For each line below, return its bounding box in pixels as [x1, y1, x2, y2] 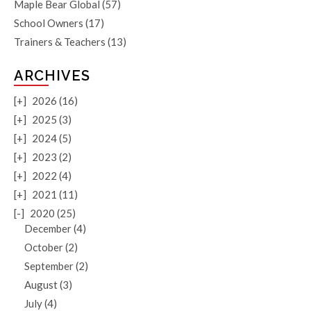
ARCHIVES [14, 67, 90, 84]
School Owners [14, 17, 83, 29]
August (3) [24, 278, 72, 291]
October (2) [24, 241, 78, 253]
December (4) [24, 222, 86, 235]
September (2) [24, 260, 88, 272]
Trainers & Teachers [14, 35, 106, 48]
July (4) [24, 297, 57, 310]
